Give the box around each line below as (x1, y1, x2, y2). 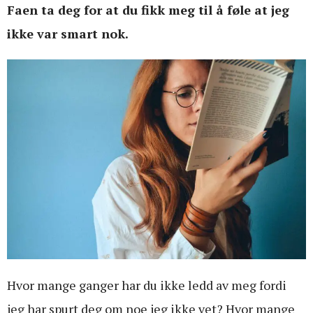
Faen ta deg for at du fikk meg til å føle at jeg (7, 1, 289, 19)
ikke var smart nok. (7, 25, 129, 43)
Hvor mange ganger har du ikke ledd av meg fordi (7, 276, 286, 293)
